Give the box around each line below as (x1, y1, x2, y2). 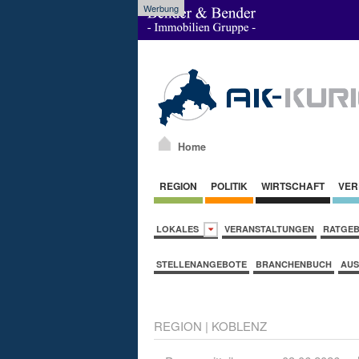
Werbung (143, 2, 179, 14)
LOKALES (156, 222, 204, 235)
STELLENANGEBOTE (156, 257, 247, 270)
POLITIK (208, 178, 250, 193)
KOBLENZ (212, 317, 267, 334)
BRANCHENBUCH (256, 257, 332, 270)
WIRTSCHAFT (259, 178, 327, 193)
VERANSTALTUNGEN (224, 222, 314, 235)
